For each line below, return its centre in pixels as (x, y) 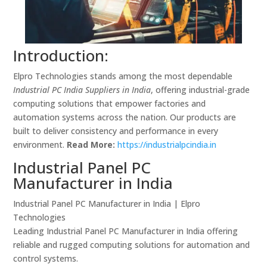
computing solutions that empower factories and (110, 104)
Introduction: (61, 56)
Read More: (91, 145)
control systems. (46, 259)
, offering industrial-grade (201, 90)
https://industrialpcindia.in (167, 145)
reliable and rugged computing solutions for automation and (132, 245)
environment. (40, 145)
